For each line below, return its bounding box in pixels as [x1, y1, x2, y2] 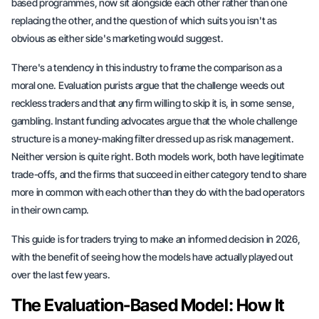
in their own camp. [11, 204, 89, 216]
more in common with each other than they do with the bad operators [11, 186, 305, 198]
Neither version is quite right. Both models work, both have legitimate [11, 150, 304, 162]
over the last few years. [11, 268, 110, 281]
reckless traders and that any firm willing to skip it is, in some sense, [11, 97, 295, 109]
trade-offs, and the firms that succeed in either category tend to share [11, 168, 308, 180]
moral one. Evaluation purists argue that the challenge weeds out [11, 79, 286, 91]
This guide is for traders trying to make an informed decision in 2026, [11, 233, 300, 245]
